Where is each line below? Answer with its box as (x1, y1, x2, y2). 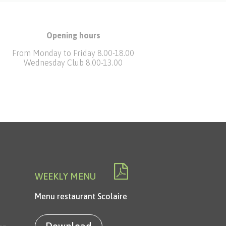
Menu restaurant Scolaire (34, 191, 127, 201)
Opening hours (46, 31, 100, 40)
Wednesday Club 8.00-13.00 (24, 58, 123, 68)
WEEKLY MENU (34, 171, 114, 182)
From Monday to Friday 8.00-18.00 (12, 48, 135, 58)
